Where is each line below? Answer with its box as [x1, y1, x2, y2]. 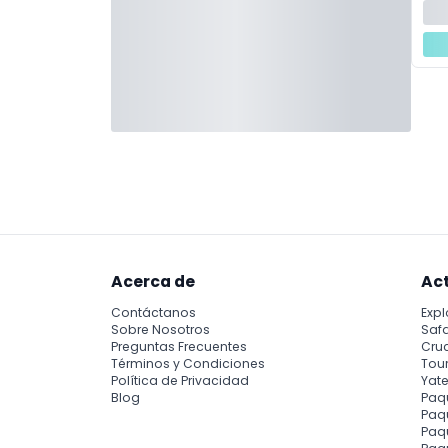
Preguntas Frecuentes [111, 338, 247, 356]
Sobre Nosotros [111, 321, 210, 339]
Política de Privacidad [111, 372, 249, 390]
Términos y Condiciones [111, 355, 265, 373]
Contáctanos [111, 304, 196, 322]
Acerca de [111, 269, 195, 293]
